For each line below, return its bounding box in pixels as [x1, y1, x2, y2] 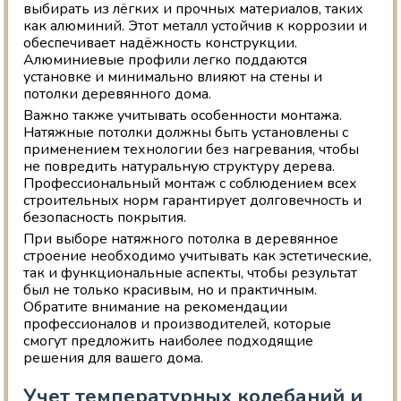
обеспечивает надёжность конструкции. [23, 33, 298, 54]
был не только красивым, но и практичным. [23, 280, 318, 301]
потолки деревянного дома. [23, 84, 212, 105]
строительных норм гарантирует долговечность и [23, 191, 363, 211]
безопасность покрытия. [23, 208, 187, 228]
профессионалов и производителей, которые [23, 314, 332, 335]
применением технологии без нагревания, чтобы [23, 140, 360, 160]
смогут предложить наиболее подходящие [23, 331, 314, 352]
